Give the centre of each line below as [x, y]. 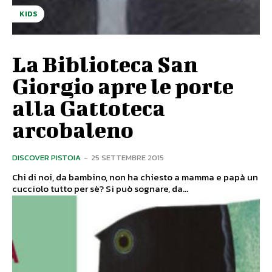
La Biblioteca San [105, 64]
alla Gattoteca [89, 108]
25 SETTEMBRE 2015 [127, 158]
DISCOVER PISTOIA [46, 158]
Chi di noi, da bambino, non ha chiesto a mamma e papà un [135, 177]
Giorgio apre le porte [123, 86]
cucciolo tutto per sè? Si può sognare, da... [147, 189]
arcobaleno [73, 130]
